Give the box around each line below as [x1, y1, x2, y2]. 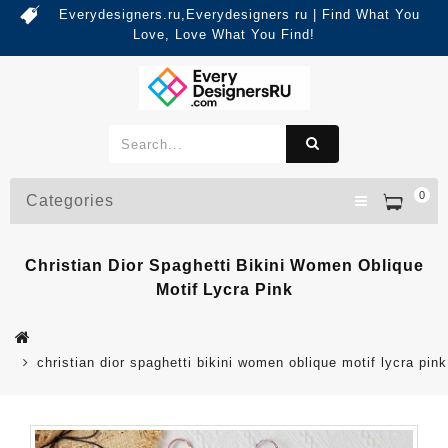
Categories [26, 192, 114, 210]
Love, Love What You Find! [133, 27, 315, 42]
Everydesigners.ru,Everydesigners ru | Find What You [58, 7, 420, 22]
